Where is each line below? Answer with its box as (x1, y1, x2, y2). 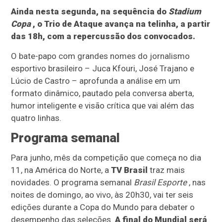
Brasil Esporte (134, 177, 187, 188)
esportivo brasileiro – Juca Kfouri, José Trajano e (11, 63, 195, 74)
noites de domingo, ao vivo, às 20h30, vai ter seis (11, 190, 194, 200)
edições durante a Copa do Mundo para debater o (11, 202, 195, 213)
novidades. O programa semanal (11, 177, 134, 188)
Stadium (168, 6, 202, 17)
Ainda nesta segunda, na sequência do (11, 6, 169, 17)
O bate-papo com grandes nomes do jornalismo (11, 51, 190, 61)
